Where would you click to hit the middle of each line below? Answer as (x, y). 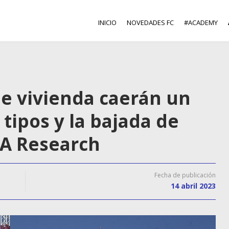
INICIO (107, 22)
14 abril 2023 (193, 186)
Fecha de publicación (185, 175)
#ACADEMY (201, 22)
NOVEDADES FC (150, 22)
